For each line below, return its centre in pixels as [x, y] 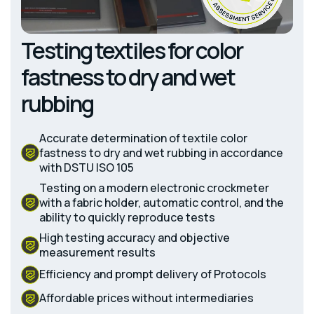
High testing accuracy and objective [135, 237]
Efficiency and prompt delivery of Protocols [153, 274]
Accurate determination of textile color [143, 138]
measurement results [97, 252]
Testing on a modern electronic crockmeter [154, 187]
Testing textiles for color [132, 50]
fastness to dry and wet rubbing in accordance [161, 152]
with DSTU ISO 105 [87, 167]
